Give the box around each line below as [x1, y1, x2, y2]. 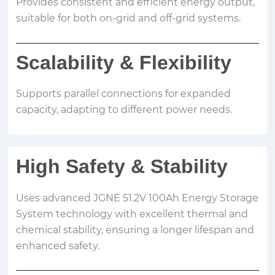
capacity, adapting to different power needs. [16, 104, 233, 116]
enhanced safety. [16, 239, 100, 252]
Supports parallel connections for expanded [16, 88, 231, 100]
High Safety [16, 155, 131, 178]
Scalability [16, 51, 120, 74]
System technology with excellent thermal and [16, 207, 249, 220]
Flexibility [134, 51, 232, 74]
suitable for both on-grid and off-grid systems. [16, 12, 241, 25]
